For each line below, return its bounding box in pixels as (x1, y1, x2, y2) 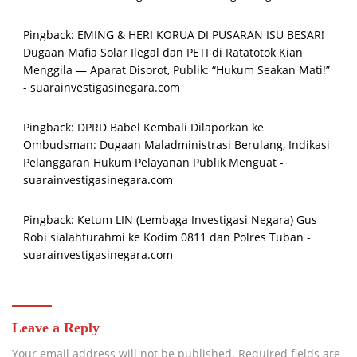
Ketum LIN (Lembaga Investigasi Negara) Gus (77, 212, 317, 228)
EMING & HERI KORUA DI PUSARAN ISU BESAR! (77, 27, 324, 43)
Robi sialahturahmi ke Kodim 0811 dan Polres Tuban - (23, 229, 311, 245)
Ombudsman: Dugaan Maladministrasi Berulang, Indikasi (23, 137, 330, 153)
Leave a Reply (12, 320, 100, 336)
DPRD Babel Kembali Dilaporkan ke (77, 120, 264, 135)
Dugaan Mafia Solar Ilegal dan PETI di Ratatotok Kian (23, 45, 303, 61)
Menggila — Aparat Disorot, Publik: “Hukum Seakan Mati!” (23, 62, 330, 78)
